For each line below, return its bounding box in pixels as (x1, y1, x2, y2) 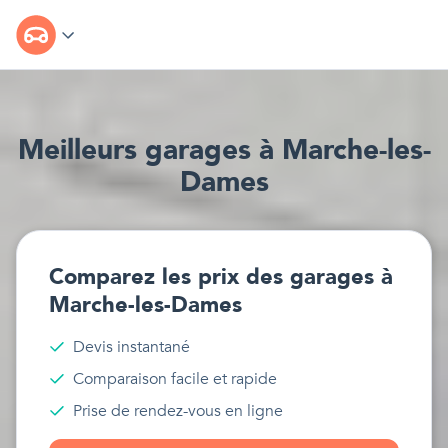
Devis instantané (73, 336, 190, 358)
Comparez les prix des (49, 262, 290, 292)
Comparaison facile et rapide (73, 368, 277, 390)
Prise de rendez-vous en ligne (73, 400, 283, 422)
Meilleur (17, 131, 124, 169)
